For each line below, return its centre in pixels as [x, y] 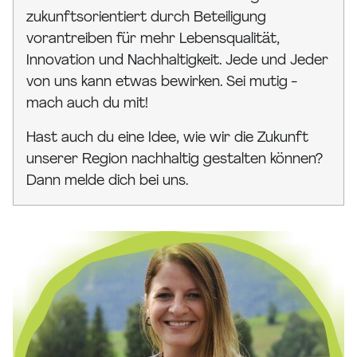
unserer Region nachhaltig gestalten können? [175, 160]
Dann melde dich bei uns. [107, 182]
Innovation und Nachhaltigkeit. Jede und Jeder [177, 61]
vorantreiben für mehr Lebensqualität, [153, 40]
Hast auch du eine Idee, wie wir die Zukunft [167, 139]
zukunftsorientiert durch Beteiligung [146, 18]
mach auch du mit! [87, 104]
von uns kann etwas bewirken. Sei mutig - [161, 83]
